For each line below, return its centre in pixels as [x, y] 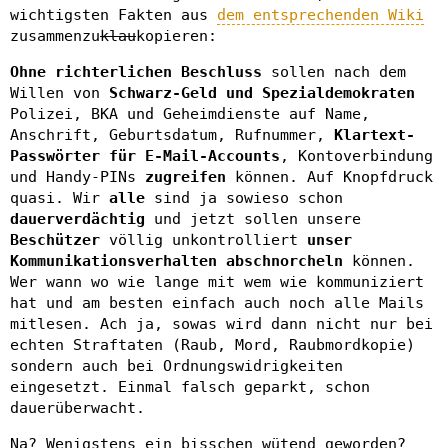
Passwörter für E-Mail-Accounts [145, 155]
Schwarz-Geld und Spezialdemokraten [262, 92]
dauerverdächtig [82, 218]
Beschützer [55, 239]
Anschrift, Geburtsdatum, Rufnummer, [172, 134]
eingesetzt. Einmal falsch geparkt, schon [190, 386]
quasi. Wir [59, 197]
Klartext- [374, 134]
